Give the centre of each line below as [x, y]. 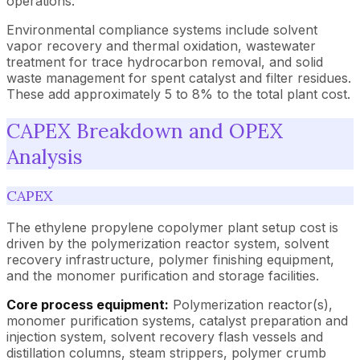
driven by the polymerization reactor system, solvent [168, 243]
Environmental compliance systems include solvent [162, 29]
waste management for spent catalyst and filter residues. [179, 78]
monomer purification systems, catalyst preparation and [177, 321]
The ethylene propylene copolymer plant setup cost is [172, 227]
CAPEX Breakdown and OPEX [145, 131]
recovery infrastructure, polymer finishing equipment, [170, 260]
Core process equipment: [88, 305]
